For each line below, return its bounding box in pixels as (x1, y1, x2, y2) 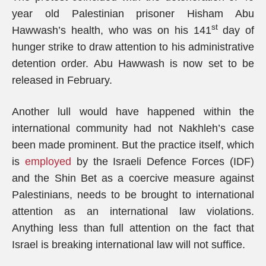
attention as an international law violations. (12, 205, 254, 217)
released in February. (12, 74, 112, 86)
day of (217, 24, 254, 36)
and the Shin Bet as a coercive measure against (12, 172, 254, 184)
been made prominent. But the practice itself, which (12, 139, 254, 151)
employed (24, 156, 71, 167)
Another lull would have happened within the (12, 106, 254, 118)
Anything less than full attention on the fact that (12, 222, 254, 234)
